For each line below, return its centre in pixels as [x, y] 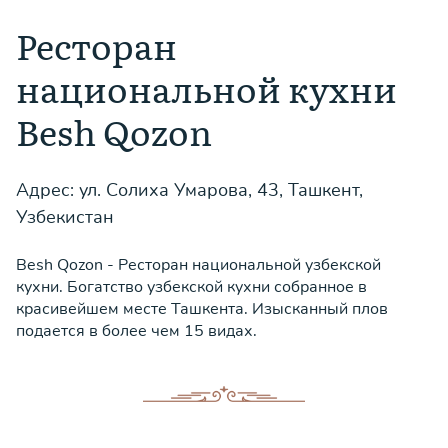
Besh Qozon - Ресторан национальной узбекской [198, 265]
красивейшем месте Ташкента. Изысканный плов [202, 309]
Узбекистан [65, 217]
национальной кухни [206, 88]
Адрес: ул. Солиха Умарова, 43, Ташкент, [189, 190]
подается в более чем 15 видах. [136, 331]
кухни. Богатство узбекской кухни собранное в [191, 287]
